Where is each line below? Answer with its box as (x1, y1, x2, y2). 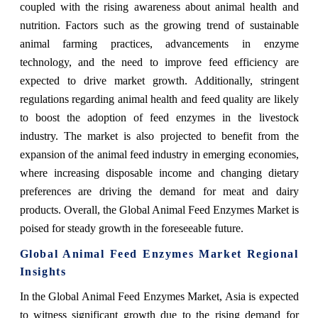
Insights (19, 265, 67, 278)
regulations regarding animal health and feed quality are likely (19, 92, 299, 105)
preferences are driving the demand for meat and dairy (19, 185, 299, 197)
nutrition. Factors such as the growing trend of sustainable (19, 18, 299, 31)
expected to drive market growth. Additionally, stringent (19, 74, 299, 87)
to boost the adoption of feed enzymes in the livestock (19, 111, 299, 124)
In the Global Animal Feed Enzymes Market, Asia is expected (19, 290, 299, 302)
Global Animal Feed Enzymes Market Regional (19, 247, 299, 260)
